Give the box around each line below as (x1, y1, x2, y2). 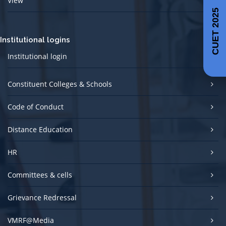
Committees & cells (8, 170, 72, 180)
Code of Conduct (8, 102, 64, 111)
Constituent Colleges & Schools (8, 79, 112, 89)
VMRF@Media (8, 215, 54, 225)
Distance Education (8, 125, 73, 134)
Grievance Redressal (8, 193, 77, 202)
